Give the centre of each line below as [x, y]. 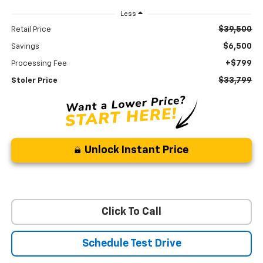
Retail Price [31, 30]
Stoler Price [34, 81]
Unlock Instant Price [136, 150]
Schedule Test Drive [131, 243]
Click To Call [131, 212]
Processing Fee [39, 64]
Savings [25, 47]
